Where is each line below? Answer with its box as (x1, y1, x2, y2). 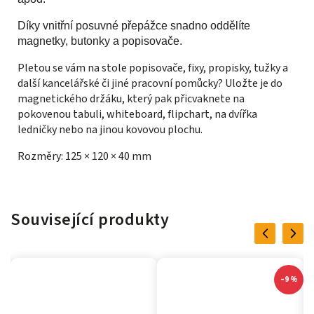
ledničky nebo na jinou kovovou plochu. (18, 122, 203, 138)
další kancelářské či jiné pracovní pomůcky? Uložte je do (18, 76, 282, 92)
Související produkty (11, 207, 169, 233)
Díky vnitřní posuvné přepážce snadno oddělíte (18, 20, 250, 32)
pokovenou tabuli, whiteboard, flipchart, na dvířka (18, 107, 257, 123)
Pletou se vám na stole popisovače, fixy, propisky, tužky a (18, 60, 288, 76)
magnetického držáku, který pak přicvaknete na (18, 91, 245, 107)
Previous (260, 226, 293, 240)
